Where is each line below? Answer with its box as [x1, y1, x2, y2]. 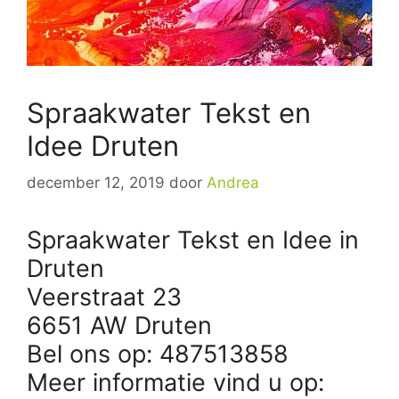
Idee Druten [27, 128, 179, 162]
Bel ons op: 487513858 [27, 339, 289, 370]
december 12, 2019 [27, 174, 165, 192]
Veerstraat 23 [27, 282, 182, 313]
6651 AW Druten [27, 311, 212, 341]
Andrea [207, 174, 259, 192]
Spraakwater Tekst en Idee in [27, 225, 359, 256]
